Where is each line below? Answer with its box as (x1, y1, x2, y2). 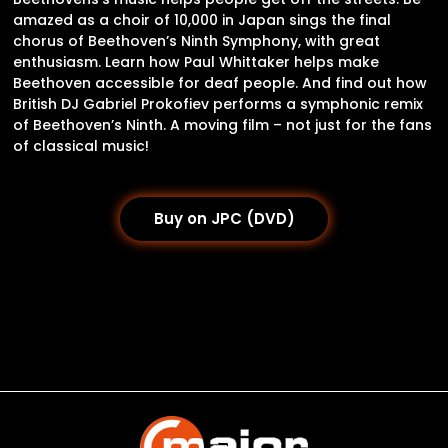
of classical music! (13, 135, 149, 156)
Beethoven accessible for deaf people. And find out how (13, 72, 427, 93)
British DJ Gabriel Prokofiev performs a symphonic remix (13, 93, 423, 114)
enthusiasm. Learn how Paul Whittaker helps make (13, 51, 379, 72)
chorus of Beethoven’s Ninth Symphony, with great (13, 30, 380, 51)
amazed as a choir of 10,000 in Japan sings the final (13, 9, 391, 30)
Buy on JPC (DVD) (153, 207, 295, 229)
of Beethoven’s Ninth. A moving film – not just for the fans (13, 114, 432, 135)
